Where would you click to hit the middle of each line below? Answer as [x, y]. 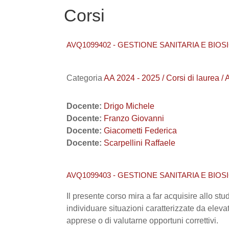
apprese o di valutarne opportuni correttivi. [142, 221]
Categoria [85, 78]
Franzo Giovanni [134, 118]
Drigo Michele [129, 106]
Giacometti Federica [140, 131]
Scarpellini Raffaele [140, 143]
